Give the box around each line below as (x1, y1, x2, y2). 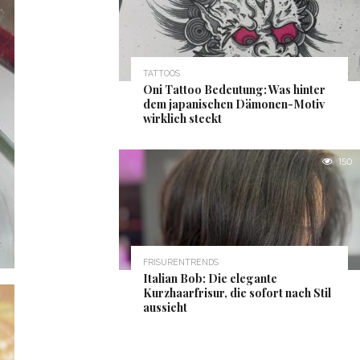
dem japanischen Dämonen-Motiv (143, 96, 325, 112)
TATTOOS (143, 68, 180, 78)
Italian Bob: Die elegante (143, 270, 277, 286)
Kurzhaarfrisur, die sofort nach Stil (143, 284, 331, 301)
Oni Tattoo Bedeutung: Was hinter (143, 81, 325, 97)
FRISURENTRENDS (143, 257, 219, 267)
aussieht (143, 299, 187, 315)
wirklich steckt (143, 110, 222, 126)
